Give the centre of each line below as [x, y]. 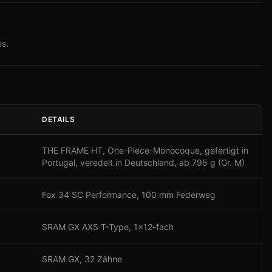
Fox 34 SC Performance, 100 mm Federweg [129, 195]
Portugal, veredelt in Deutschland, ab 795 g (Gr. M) [143, 162]
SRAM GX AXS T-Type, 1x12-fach [108, 227]
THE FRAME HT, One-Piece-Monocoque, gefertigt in [145, 150]
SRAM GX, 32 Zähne [82, 259]
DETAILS [59, 119]
